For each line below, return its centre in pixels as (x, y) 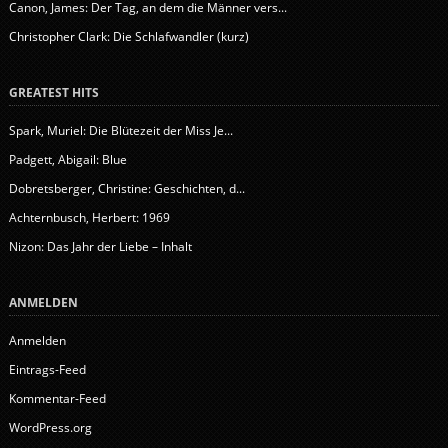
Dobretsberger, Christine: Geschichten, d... (126, 188)
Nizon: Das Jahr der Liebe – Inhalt (100, 246)
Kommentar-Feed (57, 398)
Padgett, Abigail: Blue (67, 159)
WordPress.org (50, 427)
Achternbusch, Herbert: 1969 (89, 217)
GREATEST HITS (53, 92)
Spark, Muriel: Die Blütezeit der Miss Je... (120, 130)
